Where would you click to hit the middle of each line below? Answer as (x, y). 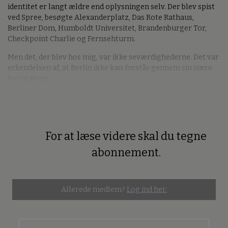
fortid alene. (29, 78)
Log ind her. (147, 190)
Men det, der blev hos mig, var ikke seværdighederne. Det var (113, 57)
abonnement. (126, 153)
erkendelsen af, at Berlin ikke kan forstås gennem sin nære (110, 68)
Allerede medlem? (94, 190)
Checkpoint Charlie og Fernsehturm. (72, 39)
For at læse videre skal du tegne (126, 137)
